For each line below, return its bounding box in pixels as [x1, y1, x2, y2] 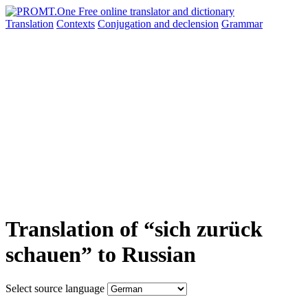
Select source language [5, 282, 104, 294]
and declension [154, 18, 219, 30]
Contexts [56, 18, 95, 30]
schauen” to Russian [5, 242, 196, 267]
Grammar [221, 18, 263, 30]
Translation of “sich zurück [5, 217, 263, 242]
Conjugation [98, 18, 154, 30]
